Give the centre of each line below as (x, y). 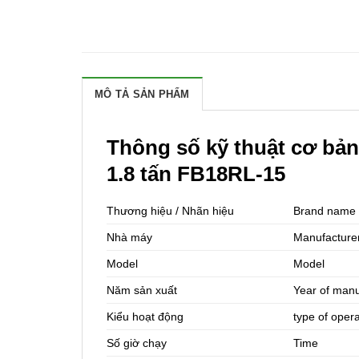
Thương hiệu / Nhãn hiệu (170, 211)
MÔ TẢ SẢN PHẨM (142, 95)
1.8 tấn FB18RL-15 (196, 174)
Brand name (325, 211)
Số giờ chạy (137, 343)
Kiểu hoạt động (145, 317)
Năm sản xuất (142, 290)
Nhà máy (129, 238)
